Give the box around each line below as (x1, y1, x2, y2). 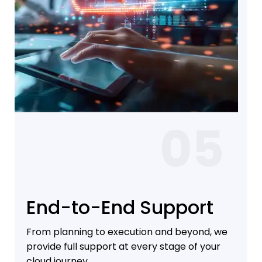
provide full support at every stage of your (26, 240, 220, 254)
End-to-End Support (26, 194, 213, 221)
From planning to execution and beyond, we (26, 225, 227, 239)
